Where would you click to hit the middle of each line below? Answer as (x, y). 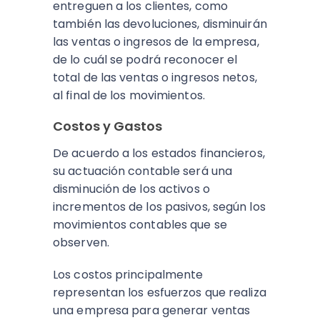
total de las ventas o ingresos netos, (155, 77)
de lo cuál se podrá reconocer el (145, 60)
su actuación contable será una (143, 171)
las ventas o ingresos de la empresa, (156, 42)
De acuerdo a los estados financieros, (159, 153)
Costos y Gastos (107, 126)
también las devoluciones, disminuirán (160, 24)
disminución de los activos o (131, 189)
